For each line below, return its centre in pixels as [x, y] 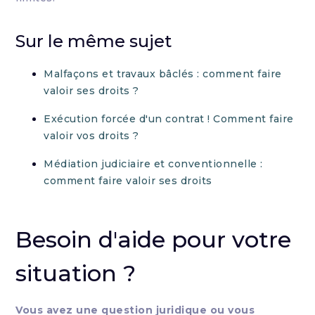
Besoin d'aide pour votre [154, 239]
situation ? [76, 273]
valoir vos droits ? [91, 136]
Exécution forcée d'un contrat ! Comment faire [169, 119]
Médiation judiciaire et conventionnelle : [153, 164]
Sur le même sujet [94, 41]
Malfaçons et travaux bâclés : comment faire [163, 74]
